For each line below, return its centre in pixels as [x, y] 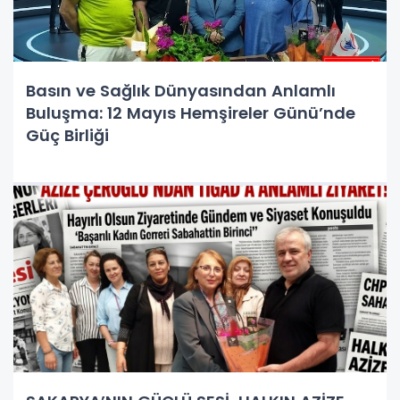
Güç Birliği [67, 135]
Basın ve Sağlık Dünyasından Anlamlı [181, 90]
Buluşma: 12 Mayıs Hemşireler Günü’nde [191, 112]
